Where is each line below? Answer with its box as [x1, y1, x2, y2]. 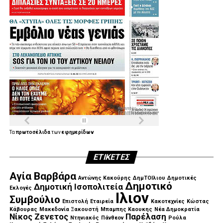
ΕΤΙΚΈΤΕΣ [92, 152, 131, 162]
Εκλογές [9, 184, 32, 191]
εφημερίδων [61, 129, 94, 135]
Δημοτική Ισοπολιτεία [33, 181, 123, 192]
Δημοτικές [167, 174, 197, 181]
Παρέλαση [125, 211, 166, 222]
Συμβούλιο [9, 193, 60, 206]
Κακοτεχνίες [150, 198, 185, 205]
